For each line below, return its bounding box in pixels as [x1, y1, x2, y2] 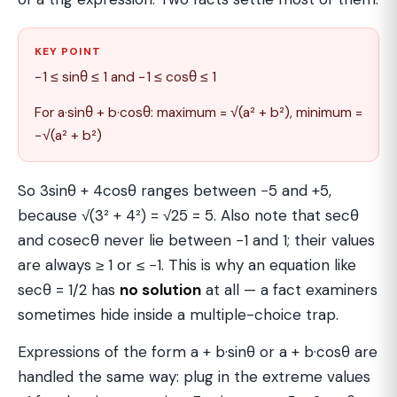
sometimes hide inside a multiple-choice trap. [18, 304, 339, 324]
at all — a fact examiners [201, 279, 378, 300]
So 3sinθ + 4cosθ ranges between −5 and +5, [18, 180, 331, 200]
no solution [120, 279, 201, 300]
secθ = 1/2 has [18, 279, 120, 300]
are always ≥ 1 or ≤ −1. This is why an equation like [18, 254, 356, 275]
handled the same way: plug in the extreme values [18, 366, 370, 386]
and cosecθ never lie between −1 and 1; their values [18, 230, 375, 250]
